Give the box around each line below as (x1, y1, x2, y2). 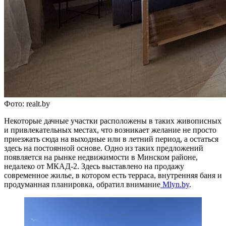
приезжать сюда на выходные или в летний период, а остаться (4, 134, 218, 143)
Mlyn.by (160, 180, 189, 189)
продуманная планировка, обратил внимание (4, 180, 160, 189)
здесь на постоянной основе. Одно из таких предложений (4, 143, 203, 152)
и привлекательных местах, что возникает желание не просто (4, 125, 216, 134)
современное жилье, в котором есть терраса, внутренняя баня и (4, 171, 222, 180)
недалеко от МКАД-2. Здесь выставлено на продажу (4, 161, 184, 171)
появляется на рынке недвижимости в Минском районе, (4, 152, 198, 161)
